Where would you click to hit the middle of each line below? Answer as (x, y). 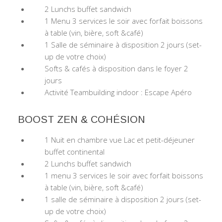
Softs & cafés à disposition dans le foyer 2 (116, 68)
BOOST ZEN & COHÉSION (80, 119)
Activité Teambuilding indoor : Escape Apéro (118, 92)
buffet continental (75, 151)
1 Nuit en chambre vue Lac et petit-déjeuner (120, 139)
